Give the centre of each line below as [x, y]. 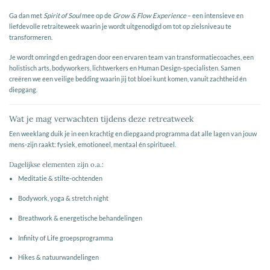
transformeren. [31, 37]
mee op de [97, 16]
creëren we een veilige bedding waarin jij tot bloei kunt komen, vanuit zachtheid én [128, 79]
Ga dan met [26, 16]
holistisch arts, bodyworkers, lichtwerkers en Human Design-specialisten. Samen [125, 68]
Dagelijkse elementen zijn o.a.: [56, 164]
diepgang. [23, 90]
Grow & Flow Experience [149, 16]
